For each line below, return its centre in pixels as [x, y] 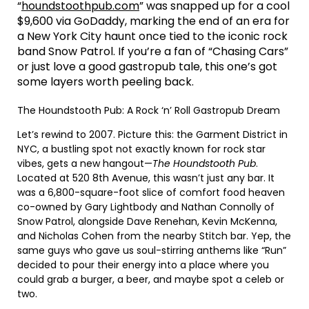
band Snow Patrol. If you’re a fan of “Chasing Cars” [153, 51]
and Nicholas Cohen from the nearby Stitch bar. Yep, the [154, 236]
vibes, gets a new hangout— [85, 163]
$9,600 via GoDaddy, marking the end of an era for [153, 21]
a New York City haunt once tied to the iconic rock [152, 36]
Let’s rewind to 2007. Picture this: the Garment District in [152, 134]
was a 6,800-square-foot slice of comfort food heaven [151, 192]
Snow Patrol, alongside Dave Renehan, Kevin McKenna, [147, 221]
